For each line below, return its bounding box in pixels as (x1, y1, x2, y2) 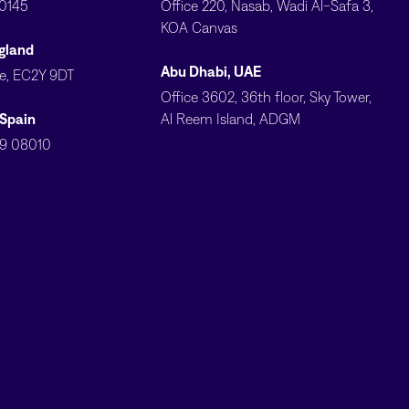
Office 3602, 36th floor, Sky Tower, (161, 89, 372, 105)
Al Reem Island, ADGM (161, 111, 300, 127)
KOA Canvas (161, 20, 237, 36)
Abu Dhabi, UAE (161, 64, 261, 79)
